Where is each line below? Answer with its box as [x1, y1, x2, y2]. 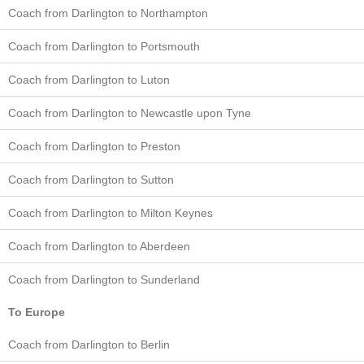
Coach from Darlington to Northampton [8, 6, 208, 19]
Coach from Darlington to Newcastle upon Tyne [8, 106, 251, 119]
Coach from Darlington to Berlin [8, 337, 170, 351]
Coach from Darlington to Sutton [8, 172, 174, 186]
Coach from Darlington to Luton [8, 72, 170, 86]
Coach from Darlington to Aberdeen [8, 239, 190, 253]
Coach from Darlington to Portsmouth [8, 39, 200, 53]
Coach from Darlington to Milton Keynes [8, 206, 213, 219]
